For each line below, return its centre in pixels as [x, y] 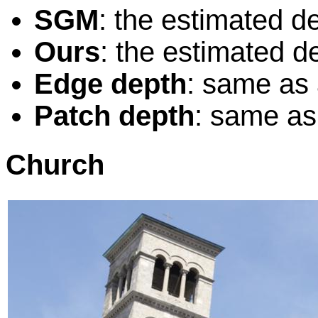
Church [55, 164]
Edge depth [110, 83]
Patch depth [114, 115]
